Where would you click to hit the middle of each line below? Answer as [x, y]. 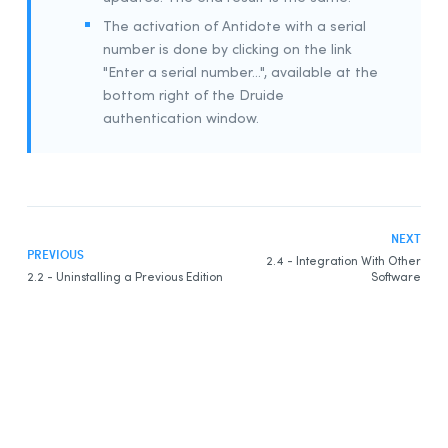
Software [396, 275]
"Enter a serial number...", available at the [240, 71]
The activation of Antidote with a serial [234, 25]
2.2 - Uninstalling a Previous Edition [125, 275]
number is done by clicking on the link [227, 48]
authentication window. [181, 117]
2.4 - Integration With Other [343, 259]
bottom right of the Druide [193, 94]
